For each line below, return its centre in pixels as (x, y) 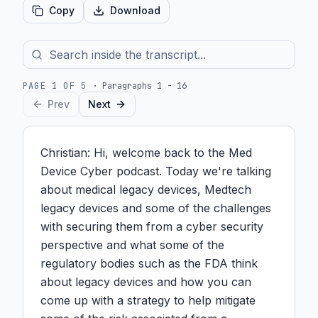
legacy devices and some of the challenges (156, 208)
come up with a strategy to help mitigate (148, 300)
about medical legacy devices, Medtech (146, 190)
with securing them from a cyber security (152, 226)
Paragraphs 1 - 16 (145, 86)
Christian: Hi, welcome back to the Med (146, 153)
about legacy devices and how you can (146, 282)
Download (135, 10)
